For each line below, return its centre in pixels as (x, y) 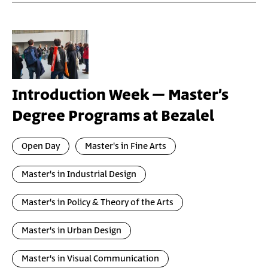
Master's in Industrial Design (79, 174)
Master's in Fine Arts (126, 146)
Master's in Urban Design (71, 231)
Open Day (41, 146)
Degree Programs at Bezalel (113, 116)
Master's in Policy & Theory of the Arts (98, 202)
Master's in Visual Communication (90, 259)
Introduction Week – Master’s (120, 95)
